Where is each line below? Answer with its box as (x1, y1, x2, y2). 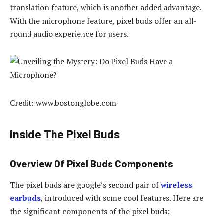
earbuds (10, 192, 41, 204)
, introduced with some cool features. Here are (41, 192, 203, 204)
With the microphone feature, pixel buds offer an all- (10, 15, 197, 26)
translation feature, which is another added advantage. (10, 1, 201, 13)
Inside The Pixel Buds (10, 127, 120, 141)
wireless (161, 179, 192, 191)
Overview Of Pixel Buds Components (10, 158, 173, 170)
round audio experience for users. (10, 28, 129, 39)
